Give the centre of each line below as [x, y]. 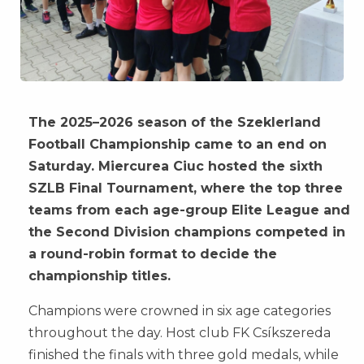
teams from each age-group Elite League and [189, 210]
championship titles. [100, 276]
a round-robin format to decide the [153, 254]
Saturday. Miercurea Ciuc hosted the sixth [175, 167]
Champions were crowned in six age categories [180, 311]
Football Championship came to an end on [178, 145]
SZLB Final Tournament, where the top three [186, 188]
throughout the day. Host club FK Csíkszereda [180, 333]
